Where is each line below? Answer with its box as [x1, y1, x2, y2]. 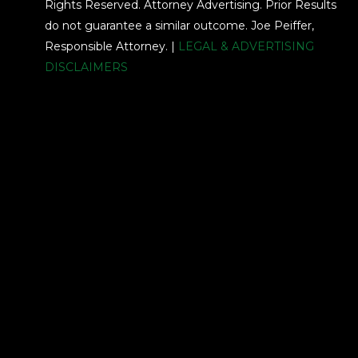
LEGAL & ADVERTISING [178, 39, 315, 54]
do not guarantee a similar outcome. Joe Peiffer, [45, 18, 315, 34]
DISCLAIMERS [45, 60, 129, 75]
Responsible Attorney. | [45, 39, 179, 54]
